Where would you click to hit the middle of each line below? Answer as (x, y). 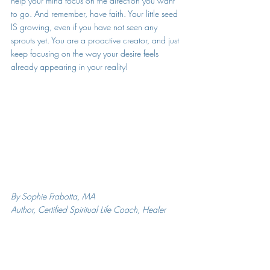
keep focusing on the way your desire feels (86, 53)
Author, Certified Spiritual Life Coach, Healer (88, 210)
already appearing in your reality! (72, 67)
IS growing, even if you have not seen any (85, 27)
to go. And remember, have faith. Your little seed (96, 14)
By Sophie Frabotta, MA (53, 196)
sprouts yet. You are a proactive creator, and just (96, 40)
